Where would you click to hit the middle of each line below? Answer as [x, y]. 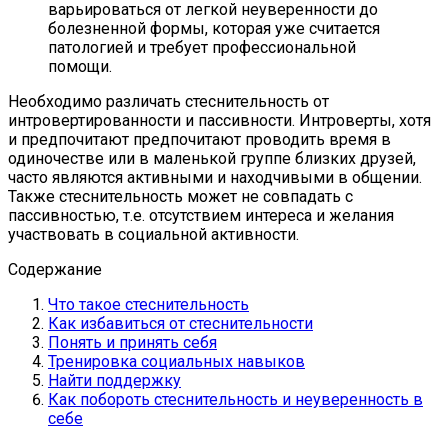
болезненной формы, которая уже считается [214, 28]
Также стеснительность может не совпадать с [180, 196]
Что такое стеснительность [148, 304]
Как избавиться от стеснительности [180, 323]
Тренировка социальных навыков [176, 361]
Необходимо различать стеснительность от [168, 101]
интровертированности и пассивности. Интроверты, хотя [219, 120]
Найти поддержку [114, 380]
